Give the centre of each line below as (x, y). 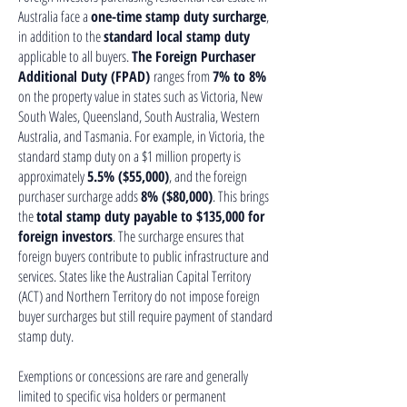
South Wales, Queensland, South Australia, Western (139, 116)
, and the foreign (208, 176)
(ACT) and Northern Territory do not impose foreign (139, 296)
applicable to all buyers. (75, 56)
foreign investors (65, 236)
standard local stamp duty (177, 36)
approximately (53, 176)
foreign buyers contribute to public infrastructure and (144, 256)
